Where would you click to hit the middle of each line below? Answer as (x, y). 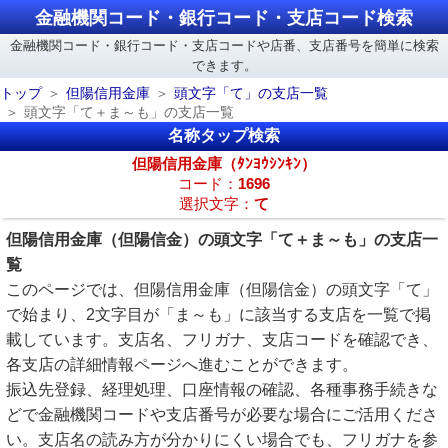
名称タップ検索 (224, 135)
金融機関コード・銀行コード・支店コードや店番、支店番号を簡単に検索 (224, 45)
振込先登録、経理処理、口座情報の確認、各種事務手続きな (222, 389)
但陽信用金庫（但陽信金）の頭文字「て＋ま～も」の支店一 (222, 239)
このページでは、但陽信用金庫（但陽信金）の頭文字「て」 (222, 289)
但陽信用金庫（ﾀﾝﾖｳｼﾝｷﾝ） (224, 164)
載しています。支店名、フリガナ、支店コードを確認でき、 (222, 339)
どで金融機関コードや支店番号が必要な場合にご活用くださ (222, 414)
